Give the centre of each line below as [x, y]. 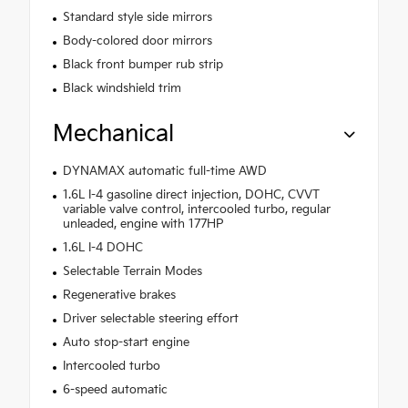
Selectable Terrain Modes [132, 271]
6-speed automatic [115, 389]
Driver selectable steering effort [150, 318]
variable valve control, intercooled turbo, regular [196, 209]
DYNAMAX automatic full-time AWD [164, 171]
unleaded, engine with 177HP [143, 224]
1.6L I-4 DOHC [102, 247]
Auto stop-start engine [126, 342]
